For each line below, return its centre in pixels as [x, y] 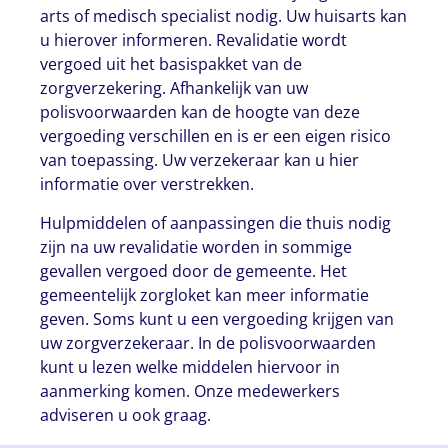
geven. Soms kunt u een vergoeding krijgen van [217, 318]
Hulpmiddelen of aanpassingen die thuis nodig [216, 222]
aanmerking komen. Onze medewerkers [190, 390]
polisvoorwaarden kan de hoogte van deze [200, 112]
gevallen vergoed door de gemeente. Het [194, 270]
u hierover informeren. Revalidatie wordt [194, 40]
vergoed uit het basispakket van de [171, 64]
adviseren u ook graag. [126, 414]
